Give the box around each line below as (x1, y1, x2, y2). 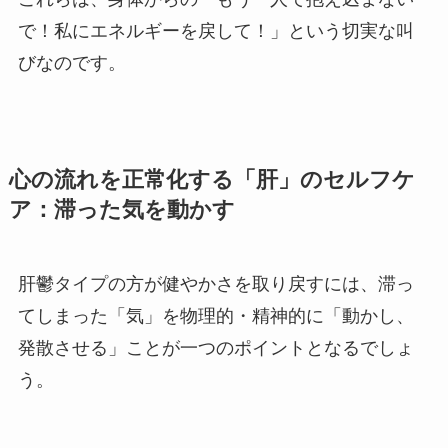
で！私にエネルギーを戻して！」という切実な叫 (17, 21, 414, 42)
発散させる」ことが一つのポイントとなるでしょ (17, 338, 414, 359)
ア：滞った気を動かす (8, 198, 235, 223)
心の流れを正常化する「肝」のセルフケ (8, 168, 415, 193)
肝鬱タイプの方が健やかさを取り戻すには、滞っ (17, 274, 414, 295)
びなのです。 (17, 53, 126, 74)
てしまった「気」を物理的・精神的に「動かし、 (17, 306, 414, 327)
